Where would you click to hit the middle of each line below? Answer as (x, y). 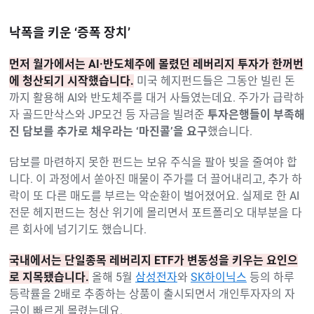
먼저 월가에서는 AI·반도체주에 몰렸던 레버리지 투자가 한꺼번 (156, 64)
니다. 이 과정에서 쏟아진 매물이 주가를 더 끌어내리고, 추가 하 (156, 179)
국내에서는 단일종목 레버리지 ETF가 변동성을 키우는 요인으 (153, 260)
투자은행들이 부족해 (256, 114)
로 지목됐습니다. (49, 277)
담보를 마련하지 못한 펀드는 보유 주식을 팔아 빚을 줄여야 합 (153, 162)
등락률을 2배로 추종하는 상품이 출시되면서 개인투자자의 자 (152, 294)
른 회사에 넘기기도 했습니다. (78, 229)
